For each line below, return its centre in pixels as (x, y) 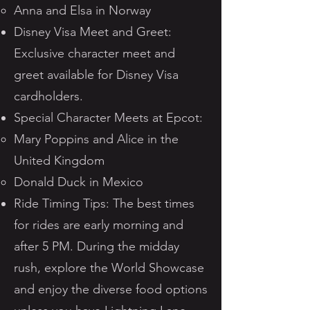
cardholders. (48, 96)
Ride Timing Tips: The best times (104, 203)
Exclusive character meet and (94, 53)
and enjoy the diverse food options (111, 289)
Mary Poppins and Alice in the (96, 139)
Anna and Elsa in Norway (82, 10)
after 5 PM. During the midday (97, 246)
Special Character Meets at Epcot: (108, 118)
